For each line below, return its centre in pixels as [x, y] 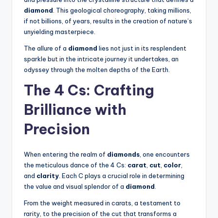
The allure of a [46, 48]
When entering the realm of [65, 154]
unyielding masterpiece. [60, 32]
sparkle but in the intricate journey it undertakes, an [101, 59]
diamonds [123, 154]
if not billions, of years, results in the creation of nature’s [108, 21]
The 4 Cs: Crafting [89, 91]
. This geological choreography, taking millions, [122, 10]
